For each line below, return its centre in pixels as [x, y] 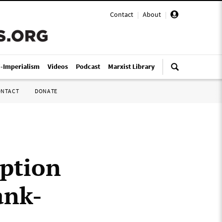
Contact [122, 14]
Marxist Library [131, 66]
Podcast [88, 66]
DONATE [46, 91]
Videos [58, 66]
